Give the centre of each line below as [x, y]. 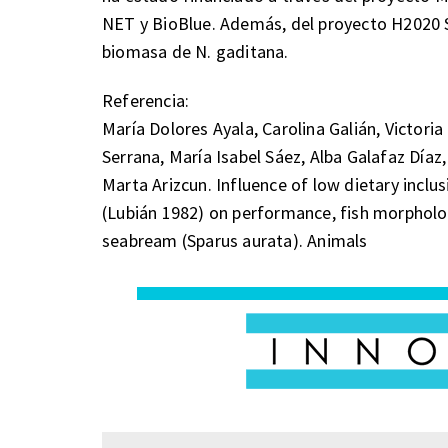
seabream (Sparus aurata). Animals [235, 240]
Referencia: [146, 100]
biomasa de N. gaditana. [195, 51]
